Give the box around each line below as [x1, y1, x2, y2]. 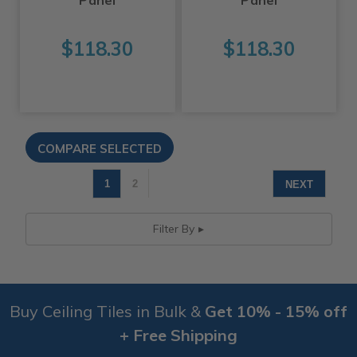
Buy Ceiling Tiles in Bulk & [10, 301, 205, 322]
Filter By [153, 222, 194, 237]
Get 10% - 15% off [205, 301, 347, 322]
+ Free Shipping [120, 325, 237, 346]
